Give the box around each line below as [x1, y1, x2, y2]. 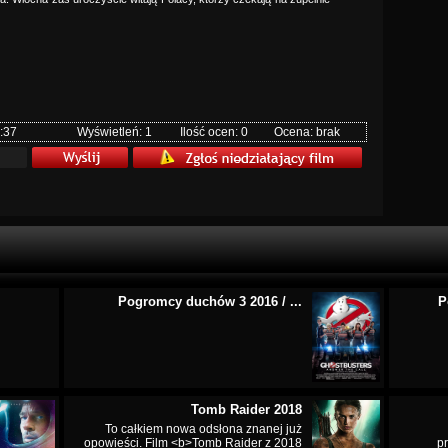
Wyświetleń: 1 [77, 125, 152, 139]
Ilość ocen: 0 [180, 125, 248, 139]
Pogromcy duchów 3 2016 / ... [118, 294, 302, 309]
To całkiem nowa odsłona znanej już [105, 422, 302, 436]
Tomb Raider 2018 [191, 402, 302, 417]
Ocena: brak [274, 125, 340, 139]
